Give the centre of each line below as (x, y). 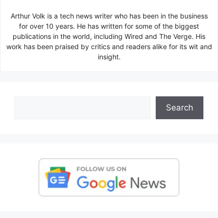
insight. (109, 57)
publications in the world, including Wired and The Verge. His (109, 36)
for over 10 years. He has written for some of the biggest (109, 26)
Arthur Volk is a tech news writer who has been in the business (109, 16)
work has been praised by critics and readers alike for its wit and (109, 47)
